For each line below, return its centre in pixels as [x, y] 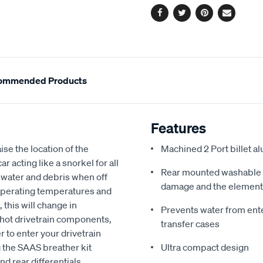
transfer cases [190, 223]
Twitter [196, 19]
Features [178, 128]
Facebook [180, 19]
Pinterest [223, 19]
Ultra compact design [205, 247]
